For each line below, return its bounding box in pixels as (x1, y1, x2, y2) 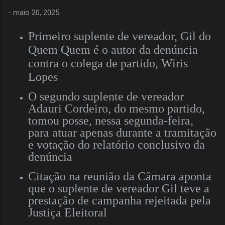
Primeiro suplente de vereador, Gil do (28, 29, 211, 43)
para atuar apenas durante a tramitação (28, 126, 216, 139)
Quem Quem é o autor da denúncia (28, 43, 198, 56)
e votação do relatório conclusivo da (28, 138, 205, 151)
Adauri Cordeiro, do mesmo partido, (28, 101, 205, 115)
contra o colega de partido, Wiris (28, 56, 188, 70)
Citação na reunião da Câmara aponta (28, 169, 211, 183)
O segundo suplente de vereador (28, 89, 184, 103)
